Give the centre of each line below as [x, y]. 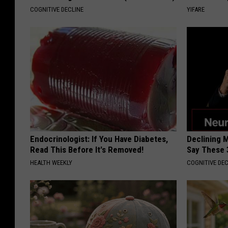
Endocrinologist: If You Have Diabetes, [99, 139]
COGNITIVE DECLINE [57, 9]
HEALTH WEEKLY [51, 162]
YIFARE [196, 9]
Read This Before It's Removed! [87, 149]
